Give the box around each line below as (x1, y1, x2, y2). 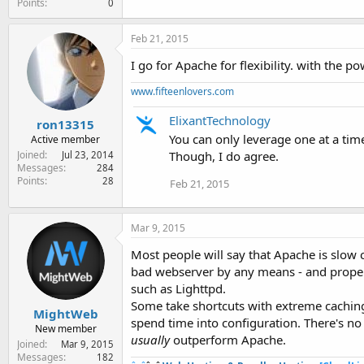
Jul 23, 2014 (62, 149, 114, 161)
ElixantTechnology (169, 111, 271, 128)
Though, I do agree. (169, 147, 279, 164)
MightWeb (32, 305, 98, 322)
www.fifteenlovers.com (131, 84, 234, 98)
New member (34, 322, 97, 336)
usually (131, 331, 170, 348)
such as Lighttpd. (131, 279, 226, 297)
